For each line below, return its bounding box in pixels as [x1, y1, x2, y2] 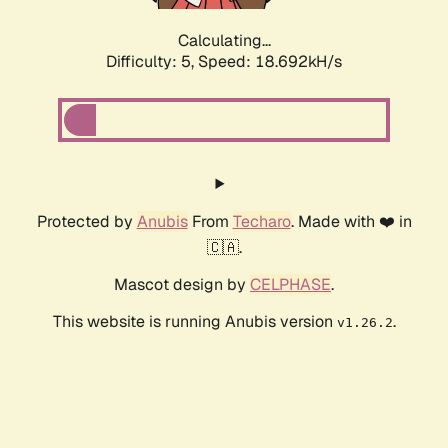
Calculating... [177, 30, 271, 52]
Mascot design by [114, 274, 250, 296]
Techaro [232, 211, 291, 233]
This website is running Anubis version [52, 311, 337, 333]
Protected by [36, 211, 137, 233]
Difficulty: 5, [106, 51, 198, 73]
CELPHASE [250, 274, 331, 296]
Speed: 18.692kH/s [198, 51, 342, 73]
